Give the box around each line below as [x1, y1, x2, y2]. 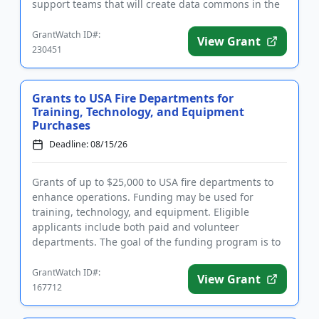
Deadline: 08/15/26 [49, 138, 127, 151]
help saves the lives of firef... [32, 250, 168, 264]
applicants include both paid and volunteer [32, 220, 239, 234]
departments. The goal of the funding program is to [32, 235, 281, 249]
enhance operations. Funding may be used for [32, 190, 253, 204]
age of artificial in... [32, 12, 124, 26]
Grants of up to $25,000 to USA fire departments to [32, 175, 273, 189]
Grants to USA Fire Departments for [32, 90, 234, 107]
